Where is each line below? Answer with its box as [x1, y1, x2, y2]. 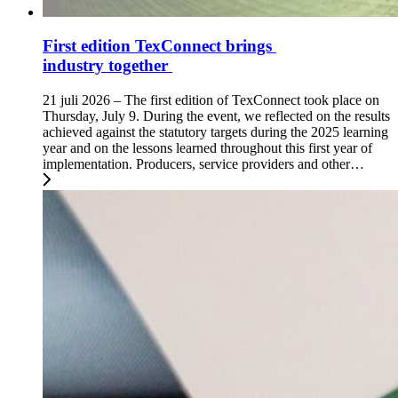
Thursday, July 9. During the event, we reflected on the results [43, 107, 390, 123]
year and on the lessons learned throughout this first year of [43, 139, 372, 155]
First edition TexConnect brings [43, 36, 276, 56]
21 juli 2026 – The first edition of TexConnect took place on [43, 92, 379, 107]
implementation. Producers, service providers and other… [43, 155, 364, 171]
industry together [43, 56, 172, 76]
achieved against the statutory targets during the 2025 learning [43, 123, 388, 139]
